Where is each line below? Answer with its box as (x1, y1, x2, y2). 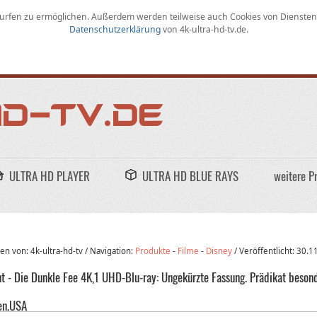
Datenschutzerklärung (69, 23, 163, 35)
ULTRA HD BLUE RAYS (142, 167, 238, 185)
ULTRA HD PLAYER (9, 167, 90, 185)
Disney (206, 246, 233, 257)
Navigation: (90, 246, 136, 257)
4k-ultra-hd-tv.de (179, 23, 246, 35)
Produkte (135, 246, 171, 257)
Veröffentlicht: (239, 246, 297, 257)
